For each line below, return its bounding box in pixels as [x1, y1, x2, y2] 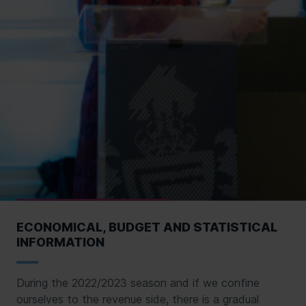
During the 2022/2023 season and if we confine [16, 275, 260, 290]
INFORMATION [16, 234, 105, 249]
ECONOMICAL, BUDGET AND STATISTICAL [16, 219, 277, 234]
